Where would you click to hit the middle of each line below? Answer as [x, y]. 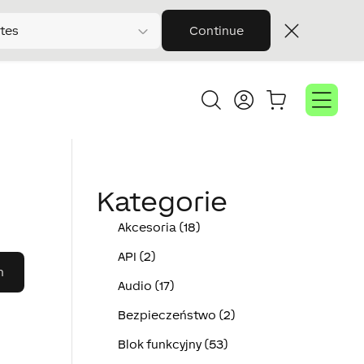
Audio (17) [146, 286]
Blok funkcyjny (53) [173, 344]
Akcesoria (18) [159, 227]
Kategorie [162, 201]
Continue [216, 30]
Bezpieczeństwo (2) [176, 315]
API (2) [136, 256]
